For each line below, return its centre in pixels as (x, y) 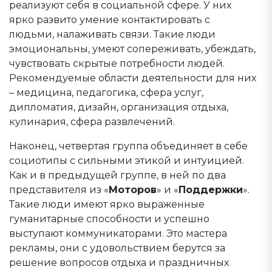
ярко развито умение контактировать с (110, 20)
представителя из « (59, 190)
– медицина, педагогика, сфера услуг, (106, 93)
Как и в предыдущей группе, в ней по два (117, 175)
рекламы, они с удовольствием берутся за (117, 248)
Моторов (133, 190)
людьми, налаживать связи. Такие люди (112, 34)
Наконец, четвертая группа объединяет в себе (128, 146)
